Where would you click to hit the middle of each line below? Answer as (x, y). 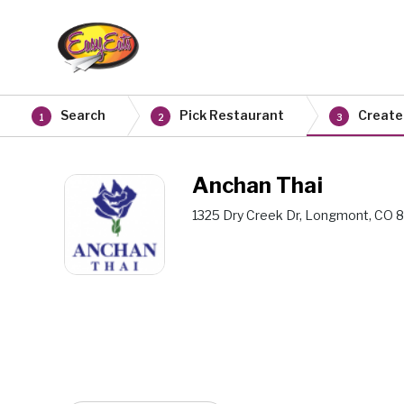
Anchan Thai (257, 185)
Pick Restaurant (232, 115)
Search (83, 115)
